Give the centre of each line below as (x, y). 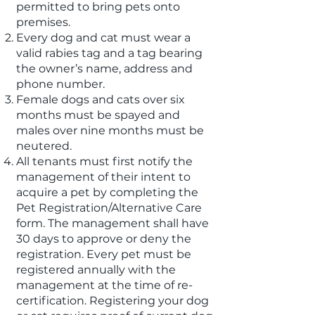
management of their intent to (103, 177)
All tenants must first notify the (104, 161)
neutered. (44, 146)
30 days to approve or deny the (104, 239)
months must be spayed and (98, 115)
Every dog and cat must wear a (103, 38)
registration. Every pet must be (104, 254)
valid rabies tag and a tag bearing (109, 53)
